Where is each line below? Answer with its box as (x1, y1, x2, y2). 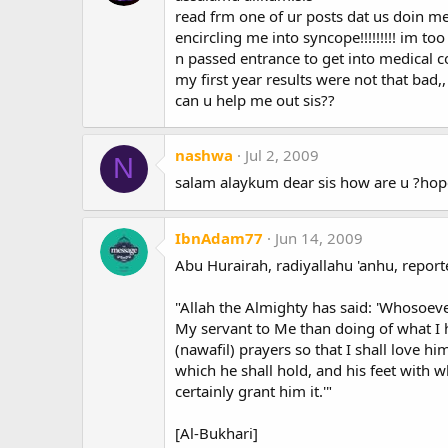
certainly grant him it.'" (175, 381, 332, 402)
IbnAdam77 (175, 228, 263, 249)
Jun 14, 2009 (275, 228, 363, 249)
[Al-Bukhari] (175, 423, 258, 444)
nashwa (175, 144, 233, 165)
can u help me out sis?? (175, 89, 335, 110)
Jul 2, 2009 (245, 144, 319, 165)
